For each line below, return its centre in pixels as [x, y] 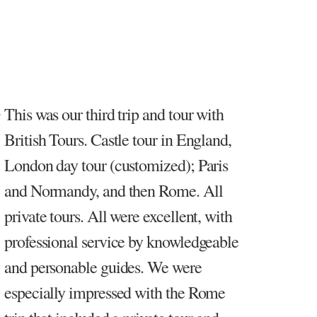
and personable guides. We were [103, 266]
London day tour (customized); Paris [116, 165]
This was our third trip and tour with [114, 114]
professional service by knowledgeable [122, 241]
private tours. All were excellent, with [118, 215]
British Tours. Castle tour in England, [118, 139]
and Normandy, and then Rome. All [114, 190]
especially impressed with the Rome [115, 292]
